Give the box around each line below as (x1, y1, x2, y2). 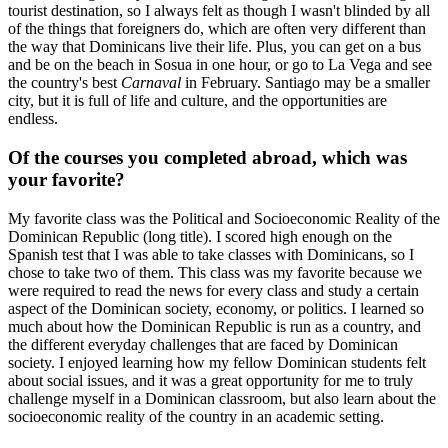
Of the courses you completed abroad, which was (8, 147, 407, 169)
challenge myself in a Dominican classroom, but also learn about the (8, 389, 436, 407)
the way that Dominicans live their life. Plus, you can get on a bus (8, 38, 421, 56)
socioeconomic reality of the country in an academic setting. (8, 407, 384, 425)
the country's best (8, 74, 121, 92)
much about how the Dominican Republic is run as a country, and (8, 317, 421, 335)
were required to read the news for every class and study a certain (8, 281, 419, 299)
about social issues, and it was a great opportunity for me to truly (8, 371, 413, 389)
